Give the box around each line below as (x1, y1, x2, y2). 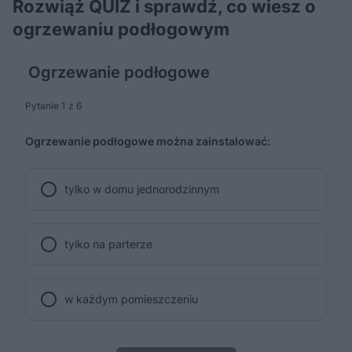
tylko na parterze (64, 237, 152, 251)
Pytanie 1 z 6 (25, 100, 82, 112)
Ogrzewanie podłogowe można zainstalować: (25, 134, 270, 148)
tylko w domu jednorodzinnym (64, 182, 219, 196)
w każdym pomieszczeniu (64, 292, 198, 306)
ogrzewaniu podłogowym (13, 19, 229, 40)
